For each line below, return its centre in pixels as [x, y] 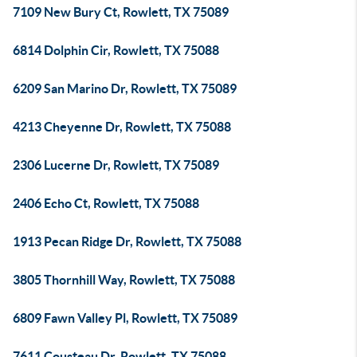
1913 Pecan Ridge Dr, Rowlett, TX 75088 [127, 241]
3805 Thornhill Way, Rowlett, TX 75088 [124, 280]
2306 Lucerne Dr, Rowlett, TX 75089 [116, 165]
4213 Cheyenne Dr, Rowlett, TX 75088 [122, 127]
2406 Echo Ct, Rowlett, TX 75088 [106, 203]
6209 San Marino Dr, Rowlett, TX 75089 [125, 88]
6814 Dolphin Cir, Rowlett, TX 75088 [116, 50]
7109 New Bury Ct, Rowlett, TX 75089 [121, 12]
